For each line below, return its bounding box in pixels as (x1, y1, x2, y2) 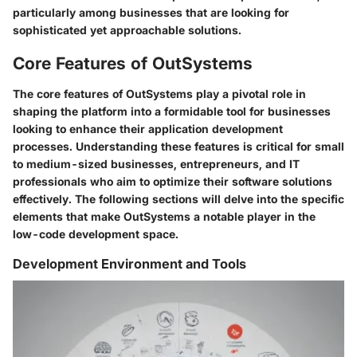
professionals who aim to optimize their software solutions (13, 174, 332, 188)
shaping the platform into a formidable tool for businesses (13, 104, 331, 118)
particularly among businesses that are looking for (13, 6, 289, 20)
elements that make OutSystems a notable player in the (13, 209, 316, 223)
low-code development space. (13, 226, 178, 241)
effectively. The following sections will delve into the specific (13, 191, 344, 206)
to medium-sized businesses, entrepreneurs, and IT (13, 156, 300, 171)
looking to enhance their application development (13, 121, 283, 135)
